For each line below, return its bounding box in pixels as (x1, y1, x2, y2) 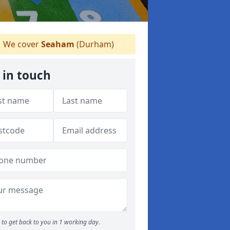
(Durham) (74, 39, 114, 50)
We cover (1, 39, 41, 50)
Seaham (41, 39, 74, 50)
